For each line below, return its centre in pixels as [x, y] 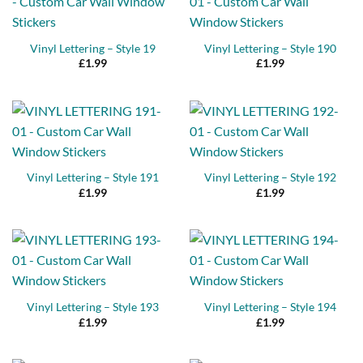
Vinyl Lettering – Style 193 [93, 307]
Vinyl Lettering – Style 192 [270, 178]
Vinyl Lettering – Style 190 [270, 48]
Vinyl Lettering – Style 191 [93, 178]
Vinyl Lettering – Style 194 [270, 307]
